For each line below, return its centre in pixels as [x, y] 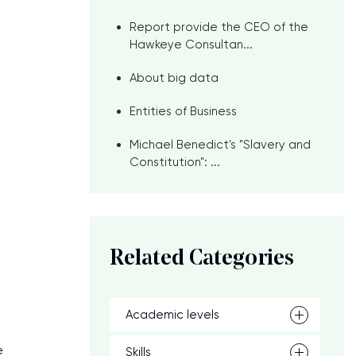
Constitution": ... [175, 162]
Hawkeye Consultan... [191, 44]
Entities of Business [183, 111]
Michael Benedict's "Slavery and [220, 145]
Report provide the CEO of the [219, 27]
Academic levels [172, 315]
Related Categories [202, 259]
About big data [174, 78]
